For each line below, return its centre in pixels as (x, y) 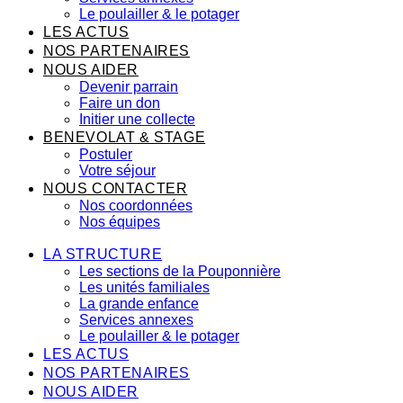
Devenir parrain (129, 87)
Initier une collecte (137, 119)
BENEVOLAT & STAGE (125, 137)
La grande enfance (139, 304)
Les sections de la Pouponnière (180, 271)
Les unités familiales (144, 287)
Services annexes (136, 320)
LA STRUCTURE (103, 254)
